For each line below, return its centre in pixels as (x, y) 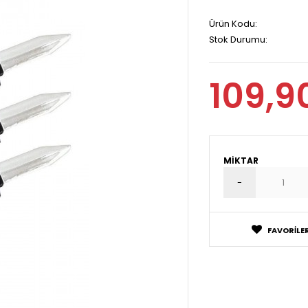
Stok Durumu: (238, 40)
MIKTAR (241, 161)
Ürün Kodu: (233, 24)
